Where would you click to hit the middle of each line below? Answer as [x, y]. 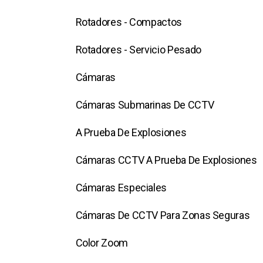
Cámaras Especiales [121, 188]
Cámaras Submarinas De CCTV [145, 105]
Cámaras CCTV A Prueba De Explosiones [166, 160]
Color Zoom [102, 243]
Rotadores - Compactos [129, 22]
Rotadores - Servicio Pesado [138, 50]
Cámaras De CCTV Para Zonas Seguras [163, 215]
